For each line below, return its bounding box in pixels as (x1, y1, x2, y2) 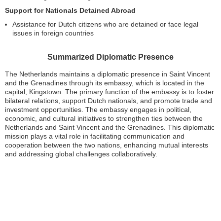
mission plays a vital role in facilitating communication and (5, 132, 184, 141)
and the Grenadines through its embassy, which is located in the (5, 79, 204, 87)
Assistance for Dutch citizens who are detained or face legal (12, 20, 198, 29)
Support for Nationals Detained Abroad (5, 6, 136, 15)
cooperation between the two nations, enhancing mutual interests (5, 141, 208, 149)
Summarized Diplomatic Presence (47, 53, 174, 62)
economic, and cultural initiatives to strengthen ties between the (5, 114, 203, 123)
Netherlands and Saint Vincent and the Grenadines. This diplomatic (5, 123, 215, 132)
